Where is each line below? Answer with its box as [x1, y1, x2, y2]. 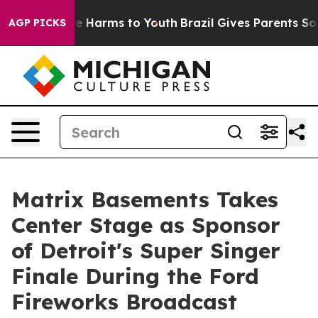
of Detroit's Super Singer [11, 237, 280, 264]
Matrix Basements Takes [11, 186, 278, 213]
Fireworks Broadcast [11, 288, 237, 315]
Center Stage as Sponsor [11, 212, 280, 238]
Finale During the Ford [11, 263, 259, 290]
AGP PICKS [9, 16, 66, 29]
